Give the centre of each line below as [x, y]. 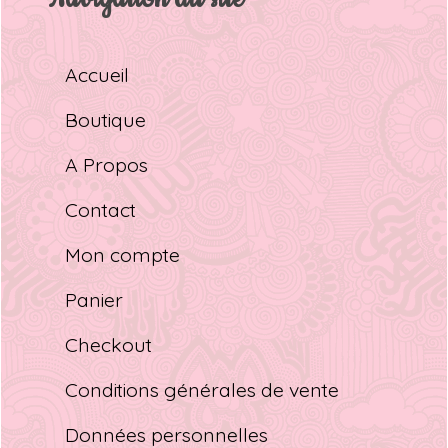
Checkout [109, 344]
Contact [101, 209]
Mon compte [123, 254]
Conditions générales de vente [202, 389]
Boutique [106, 119]
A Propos [107, 164]
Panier [94, 299]
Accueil [97, 74]
